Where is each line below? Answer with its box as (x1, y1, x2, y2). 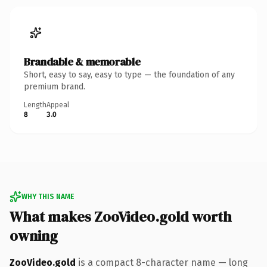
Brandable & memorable (24, 54, 141, 69)
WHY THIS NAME (21, 192, 74, 201)
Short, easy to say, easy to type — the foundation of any (24, 69, 235, 80)
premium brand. (24, 81, 85, 92)
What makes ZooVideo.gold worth (10, 206, 232, 226)
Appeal (46, 100, 69, 109)
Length (24, 100, 46, 109)
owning (10, 225, 58, 246)
